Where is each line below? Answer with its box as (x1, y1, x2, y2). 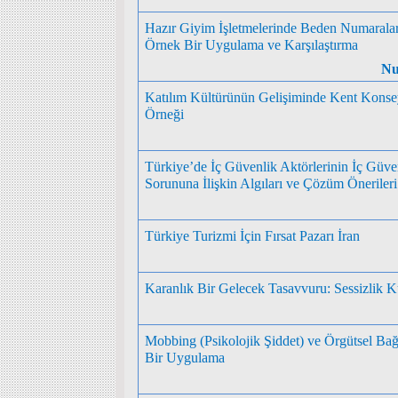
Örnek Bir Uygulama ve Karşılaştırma (145, 36, 359, 52)
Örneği (145, 106, 185, 122)
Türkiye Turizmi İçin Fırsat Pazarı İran (145, 227, 361, 243)
